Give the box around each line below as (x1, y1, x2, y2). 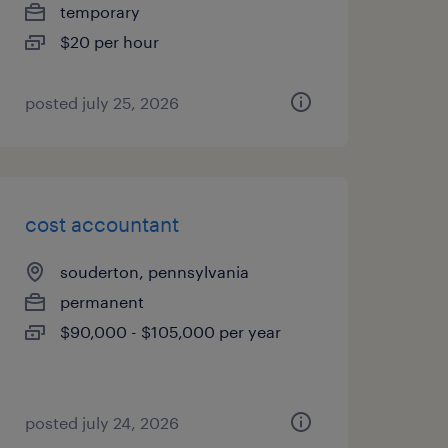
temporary (59, 2, 140, 21)
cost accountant (24, 212, 179, 236)
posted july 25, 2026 (24, 93, 179, 112)
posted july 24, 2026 (24, 413, 179, 432)
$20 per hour (59, 32, 159, 51)
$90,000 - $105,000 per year (59, 322, 281, 341)
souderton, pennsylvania (59, 262, 249, 281)
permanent (59, 292, 144, 311)
